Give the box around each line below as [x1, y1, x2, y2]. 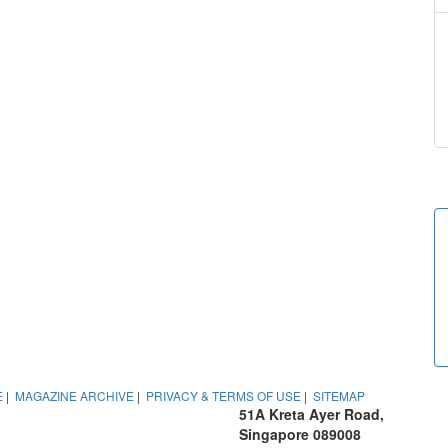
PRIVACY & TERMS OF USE [146, 386, 301, 404]
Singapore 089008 [239, 423, 361, 444]
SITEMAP [313, 386, 365, 404]
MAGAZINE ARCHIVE [15, 386, 134, 404]
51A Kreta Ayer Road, [239, 403, 384, 424]
